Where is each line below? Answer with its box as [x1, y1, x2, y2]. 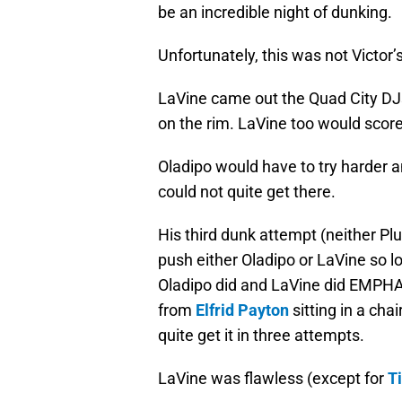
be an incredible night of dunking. [158, 3, 392, 22]
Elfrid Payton [196, 301, 289, 320]
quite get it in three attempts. [158, 326, 364, 345]
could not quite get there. [158, 182, 336, 202]
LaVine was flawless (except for [158, 369, 388, 389]
